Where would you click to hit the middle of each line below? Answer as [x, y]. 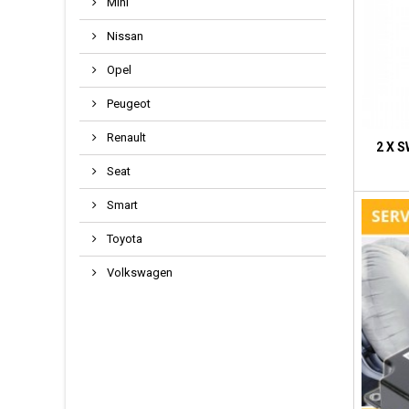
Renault [125, 137]
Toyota [123, 239]
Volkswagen [138, 273]
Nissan [124, 36]
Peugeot [127, 104]
